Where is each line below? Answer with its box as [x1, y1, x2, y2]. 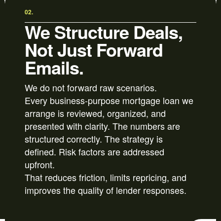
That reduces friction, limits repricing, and [25, 171, 186, 184]
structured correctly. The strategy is [25, 132, 163, 146]
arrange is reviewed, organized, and [25, 107, 166, 120]
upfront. [25, 158, 55, 171]
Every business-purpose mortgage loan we [25, 94, 193, 107]
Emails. [25, 54, 83, 80]
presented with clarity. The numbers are [25, 119, 180, 133]
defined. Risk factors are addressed [25, 145, 164, 158]
